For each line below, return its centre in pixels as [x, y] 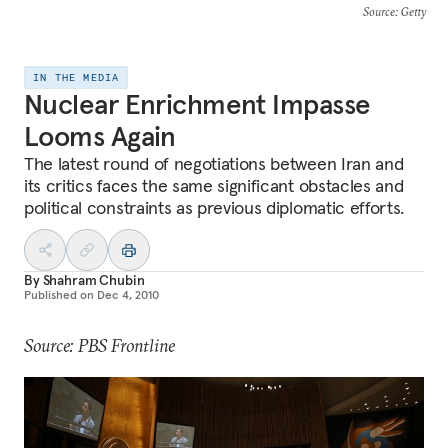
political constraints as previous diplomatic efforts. [214, 207]
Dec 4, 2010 [128, 294]
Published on [59, 294]
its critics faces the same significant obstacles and [214, 185]
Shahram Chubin [93, 280]
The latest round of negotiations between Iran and [214, 163]
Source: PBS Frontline [99, 345]
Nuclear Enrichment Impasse [197, 104]
